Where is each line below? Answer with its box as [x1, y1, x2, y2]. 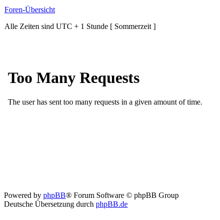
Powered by [4, 191, 43, 199]
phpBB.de [96, 200, 128, 208]
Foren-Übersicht [4, 5, 55, 14]
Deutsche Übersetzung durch [4, 200, 96, 208]
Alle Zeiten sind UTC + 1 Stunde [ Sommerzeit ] [4, 22, 156, 30]
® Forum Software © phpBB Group [66, 191, 179, 199]
